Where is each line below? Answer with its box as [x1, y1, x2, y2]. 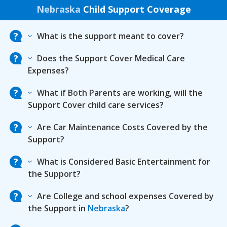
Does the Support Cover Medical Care [37, 53, 185, 64]
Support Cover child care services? [28, 99, 164, 110]
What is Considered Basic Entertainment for [37, 156, 210, 167]
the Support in [28, 203, 88, 214]
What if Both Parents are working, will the [37, 87, 203, 98]
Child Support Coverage [80, 3, 191, 15]
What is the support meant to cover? [37, 30, 184, 42]
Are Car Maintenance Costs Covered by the [37, 122, 208, 133]
